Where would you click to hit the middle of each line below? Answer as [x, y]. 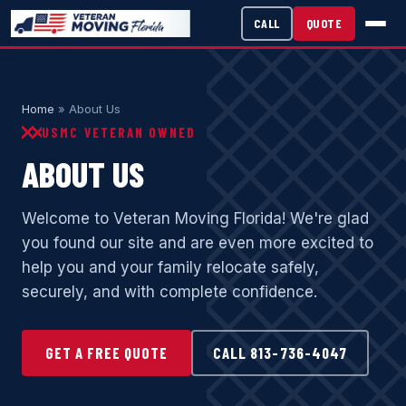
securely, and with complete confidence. [169, 292]
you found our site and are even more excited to [198, 243]
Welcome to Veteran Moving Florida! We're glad [195, 218]
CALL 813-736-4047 [280, 353]
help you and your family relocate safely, [170, 267]
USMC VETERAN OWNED [119, 132]
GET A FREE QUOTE [107, 353]
